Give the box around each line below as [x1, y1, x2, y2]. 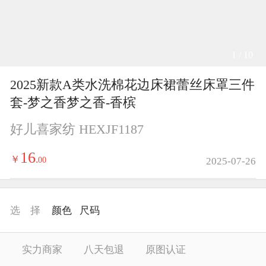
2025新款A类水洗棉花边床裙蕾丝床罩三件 [9, 77, 255, 93]
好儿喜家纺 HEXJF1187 [9, 122, 144, 137]
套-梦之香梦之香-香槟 [9, 95, 136, 110]
